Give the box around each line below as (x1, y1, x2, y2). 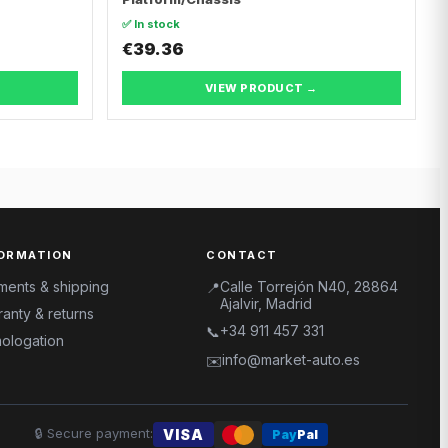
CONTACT (206, 247, 278, 262)
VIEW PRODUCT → (204, 80, 318, 95)
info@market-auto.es (222, 350, 360, 368)
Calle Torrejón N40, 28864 (220, 277, 398, 295)
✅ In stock (121, 16, 180, 31)
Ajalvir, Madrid (220, 294, 312, 312)
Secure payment (47, 424, 150, 441)
